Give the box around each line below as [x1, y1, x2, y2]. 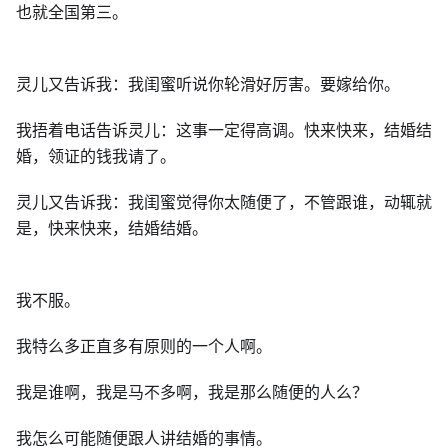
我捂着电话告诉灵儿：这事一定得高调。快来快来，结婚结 [16, 119, 432, 141]
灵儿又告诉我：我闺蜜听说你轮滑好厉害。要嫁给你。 [16, 73, 400, 95]
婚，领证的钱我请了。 [16, 145, 176, 167]
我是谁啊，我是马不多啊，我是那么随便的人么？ [16, 381, 368, 403]
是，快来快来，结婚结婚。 [16, 217, 208, 239]
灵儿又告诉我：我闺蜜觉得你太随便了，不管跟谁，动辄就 [16, 191, 432, 213]
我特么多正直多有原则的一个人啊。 [16, 335, 272, 357]
